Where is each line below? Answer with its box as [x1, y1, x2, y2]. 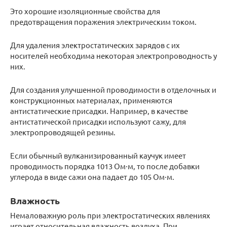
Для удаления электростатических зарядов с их [10, 40, 180, 50]
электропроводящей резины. [10, 127, 116, 137]
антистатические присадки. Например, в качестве [10, 106, 188, 116]
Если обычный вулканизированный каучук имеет [10, 150, 186, 160]
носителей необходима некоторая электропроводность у [10, 51, 217, 60]
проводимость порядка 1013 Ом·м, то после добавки [10, 161, 200, 171]
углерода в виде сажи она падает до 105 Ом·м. [10, 172, 174, 181]
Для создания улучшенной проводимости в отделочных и [10, 85, 216, 94]
